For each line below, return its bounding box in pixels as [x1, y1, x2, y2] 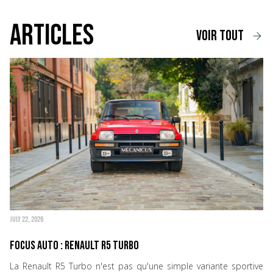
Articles [10, 18, 94, 54]
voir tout [196, 27, 244, 45]
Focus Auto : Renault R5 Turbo [10, 238, 139, 253]
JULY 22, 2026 [10, 215, 44, 225]
